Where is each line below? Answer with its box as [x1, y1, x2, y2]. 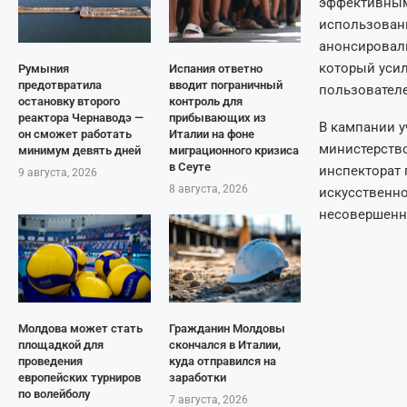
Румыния [18, 61, 69, 75]
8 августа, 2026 [168, 182, 248, 195]
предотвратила [18, 77, 102, 92]
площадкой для [18, 337, 104, 352]
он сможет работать [18, 126, 132, 141]
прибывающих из [168, 110, 266, 124]
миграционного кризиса [168, 143, 299, 157]
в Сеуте [168, 159, 211, 174]
